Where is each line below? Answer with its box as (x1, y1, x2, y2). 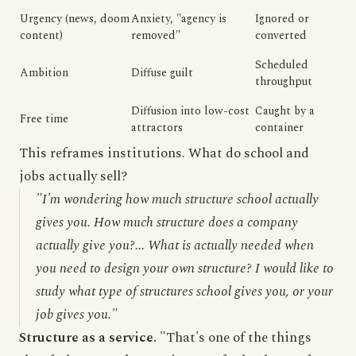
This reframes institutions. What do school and (19, 143, 309, 164)
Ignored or (255, 10, 309, 27)
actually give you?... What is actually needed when (36, 235, 314, 256)
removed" (131, 27, 180, 44)
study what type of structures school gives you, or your (36, 281, 333, 302)
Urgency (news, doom (20, 10, 130, 27)
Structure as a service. (19, 327, 157, 348)
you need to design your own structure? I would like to (36, 258, 334, 279)
